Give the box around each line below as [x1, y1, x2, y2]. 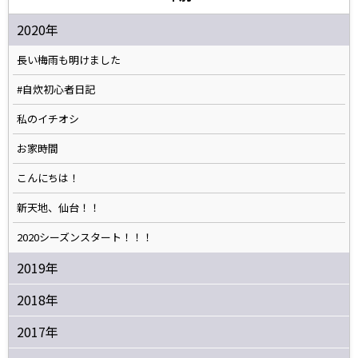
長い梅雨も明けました [17, 51, 121, 67]
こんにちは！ [17, 169, 79, 185]
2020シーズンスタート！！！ [17, 229, 153, 245]
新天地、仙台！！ [17, 199, 100, 215]
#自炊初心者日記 [17, 81, 95, 97]
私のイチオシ [17, 110, 79, 126]
